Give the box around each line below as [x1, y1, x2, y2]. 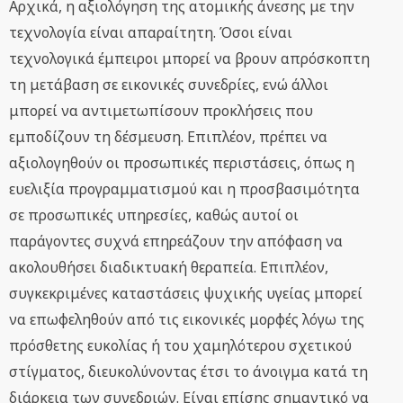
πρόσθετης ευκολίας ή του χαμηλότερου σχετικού [9, 336, 352, 356]
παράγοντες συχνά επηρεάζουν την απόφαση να [9, 231, 343, 252]
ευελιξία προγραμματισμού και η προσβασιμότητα [9, 179, 360, 200]
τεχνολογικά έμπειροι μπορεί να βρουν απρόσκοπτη [9, 49, 370, 69]
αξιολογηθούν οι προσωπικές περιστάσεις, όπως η [9, 153, 354, 174]
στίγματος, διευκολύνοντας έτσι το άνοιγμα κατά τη [9, 362, 368, 382]
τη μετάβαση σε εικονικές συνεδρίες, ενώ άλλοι [9, 75, 328, 95]
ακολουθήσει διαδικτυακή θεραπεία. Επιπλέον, [9, 257, 328, 278]
